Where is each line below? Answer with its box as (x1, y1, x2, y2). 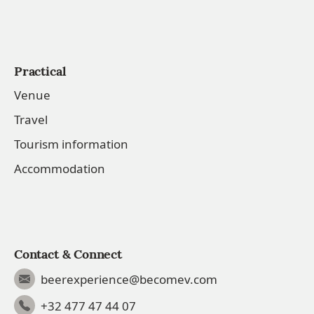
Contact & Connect (14, 246, 122, 262)
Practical (14, 63, 67, 79)
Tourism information (14, 136, 128, 152)
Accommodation (14, 161, 105, 177)
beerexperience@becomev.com (41, 271, 217, 287)
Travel (14, 111, 48, 128)
